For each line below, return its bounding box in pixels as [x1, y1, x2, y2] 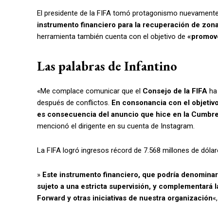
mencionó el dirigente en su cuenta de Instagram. [37, 122, 195, 131]
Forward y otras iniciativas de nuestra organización [37, 194, 213, 203]
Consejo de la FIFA [143, 87, 207, 96]
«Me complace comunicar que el [37, 87, 143, 96]
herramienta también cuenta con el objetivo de [37, 32, 187, 41]
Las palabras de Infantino [37, 57, 177, 75]
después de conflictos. [37, 98, 111, 108]
